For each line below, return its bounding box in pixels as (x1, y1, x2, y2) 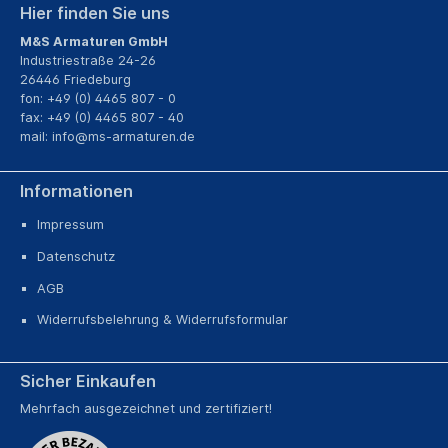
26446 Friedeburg (20, 71, 131, 87)
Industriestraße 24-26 (20, 52, 156, 68)
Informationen (20, 180, 133, 201)
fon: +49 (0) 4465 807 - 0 (20, 90, 176, 106)
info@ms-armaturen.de (52, 128, 195, 144)
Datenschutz (37, 249, 115, 265)
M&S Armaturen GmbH (20, 33, 168, 49)
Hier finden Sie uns (20, 3, 170, 24)
